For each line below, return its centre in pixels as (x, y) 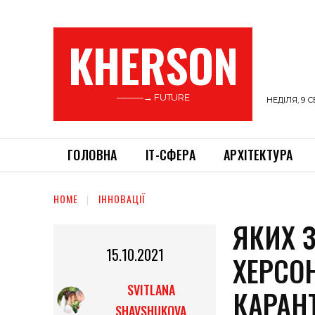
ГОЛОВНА (92, 155)
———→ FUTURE (153, 97)
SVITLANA (151, 290)
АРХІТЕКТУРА (258, 155)
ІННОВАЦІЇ (122, 199)
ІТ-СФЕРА (171, 155)
